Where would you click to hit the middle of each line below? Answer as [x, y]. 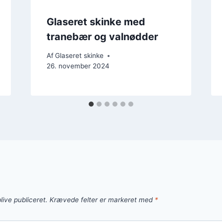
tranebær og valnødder [102, 36]
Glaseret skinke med [96, 22]
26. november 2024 [78, 66]
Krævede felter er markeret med [102, 200]
